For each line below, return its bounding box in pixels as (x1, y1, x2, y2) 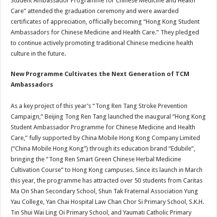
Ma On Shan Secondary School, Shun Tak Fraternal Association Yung (11, 187, 199, 195)
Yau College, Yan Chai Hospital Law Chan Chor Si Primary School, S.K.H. (11, 198, 204, 205)
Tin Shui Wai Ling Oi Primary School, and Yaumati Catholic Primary (11, 209, 192, 216)
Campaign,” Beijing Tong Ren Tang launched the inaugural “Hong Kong (11, 113, 206, 120)
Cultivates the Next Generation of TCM (64, 70, 190, 77)
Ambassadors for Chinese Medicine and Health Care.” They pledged (11, 29, 200, 36)
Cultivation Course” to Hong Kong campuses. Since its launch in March (11, 166, 203, 173)
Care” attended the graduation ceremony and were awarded (11, 7, 179, 15)
